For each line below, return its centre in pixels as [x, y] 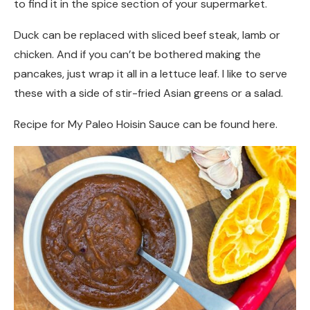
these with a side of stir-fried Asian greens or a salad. [148, 93]
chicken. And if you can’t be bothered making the [137, 54]
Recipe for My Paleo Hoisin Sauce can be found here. [146, 124]
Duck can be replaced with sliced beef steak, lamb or [147, 35]
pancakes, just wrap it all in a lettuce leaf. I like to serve [151, 73]
